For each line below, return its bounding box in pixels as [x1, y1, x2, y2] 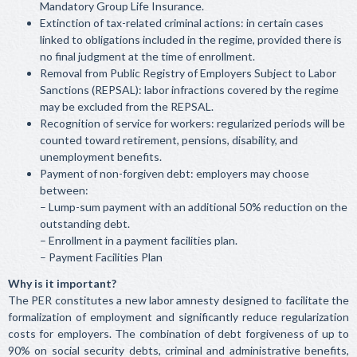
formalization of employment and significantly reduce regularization [8, 310, 349, 324]
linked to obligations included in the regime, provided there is [40, 33, 342, 46]
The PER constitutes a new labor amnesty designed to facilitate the [8, 293, 349, 307]
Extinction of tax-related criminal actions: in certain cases [40, 16, 324, 29]
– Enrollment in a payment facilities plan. [40, 233, 237, 247]
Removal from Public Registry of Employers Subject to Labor [40, 66, 336, 80]
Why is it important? [8, 277, 116, 290]
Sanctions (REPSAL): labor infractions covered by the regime [40, 83, 339, 96]
